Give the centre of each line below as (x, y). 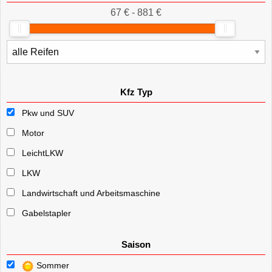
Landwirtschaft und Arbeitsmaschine (91, 193)
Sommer (52, 266)
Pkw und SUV (48, 113)
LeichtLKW (42, 153)
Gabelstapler (46, 213)
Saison (136, 245)
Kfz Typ (136, 92)
